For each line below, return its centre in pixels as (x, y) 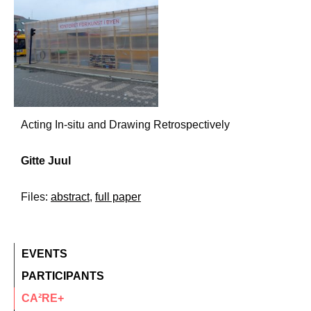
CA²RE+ (43, 298)
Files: (36, 197)
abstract (70, 197)
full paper (118, 197)
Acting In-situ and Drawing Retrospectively (125, 125)
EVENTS (44, 254)
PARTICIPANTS (63, 276)
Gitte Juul (46, 161)
